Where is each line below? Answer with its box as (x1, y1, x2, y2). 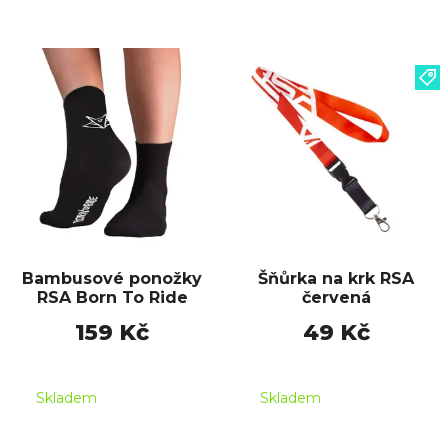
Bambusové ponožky (22, 269, 202, 288)
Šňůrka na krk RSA (258, 269, 414, 288)
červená (301, 288, 371, 307)
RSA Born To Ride (36, 288, 188, 307)
